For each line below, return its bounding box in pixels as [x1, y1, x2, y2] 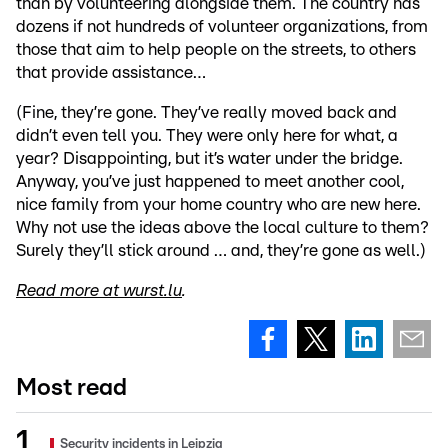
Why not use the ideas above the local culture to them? [16, 218, 429, 236]
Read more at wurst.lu [16, 281, 182, 299]
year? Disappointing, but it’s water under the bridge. [16, 149, 403, 167]
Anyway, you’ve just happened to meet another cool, [16, 172, 404, 190]
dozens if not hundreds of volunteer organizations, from [16, 17, 428, 35]
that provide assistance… [16, 63, 206, 81]
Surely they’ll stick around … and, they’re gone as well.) [16, 241, 426, 259]
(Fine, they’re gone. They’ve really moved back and [16, 103, 397, 121]
